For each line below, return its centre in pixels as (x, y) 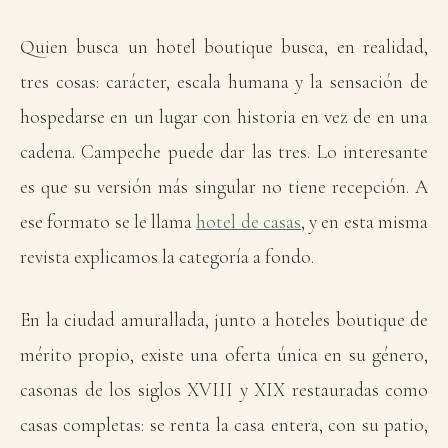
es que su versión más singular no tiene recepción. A (224, 186)
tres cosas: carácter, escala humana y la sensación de (224, 81)
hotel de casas (248, 221)
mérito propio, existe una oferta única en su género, (224, 354)
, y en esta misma (364, 221)
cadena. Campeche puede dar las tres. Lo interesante (224, 151)
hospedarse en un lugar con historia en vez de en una (224, 116)
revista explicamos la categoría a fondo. (167, 256)
